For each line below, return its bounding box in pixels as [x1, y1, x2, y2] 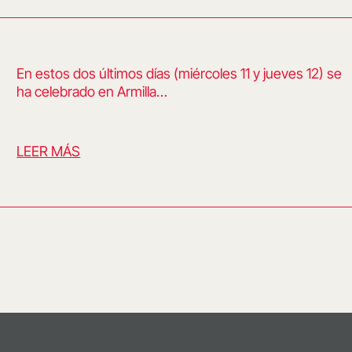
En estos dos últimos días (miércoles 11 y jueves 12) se [16, 65, 343, 82]
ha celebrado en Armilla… [16, 83, 168, 100]
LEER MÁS [16, 143, 81, 159]
